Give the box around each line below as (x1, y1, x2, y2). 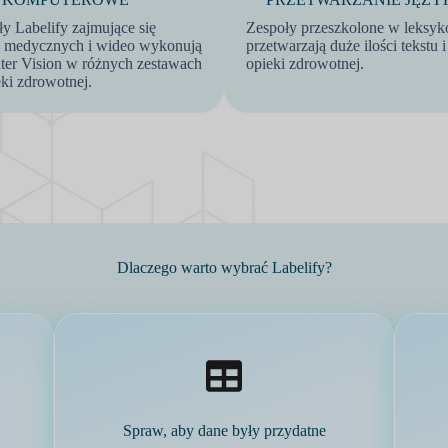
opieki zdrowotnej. (246, 55, 364, 72)
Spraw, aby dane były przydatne (122, 422, 326, 439)
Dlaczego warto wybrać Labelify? (116, 259, 332, 276)
